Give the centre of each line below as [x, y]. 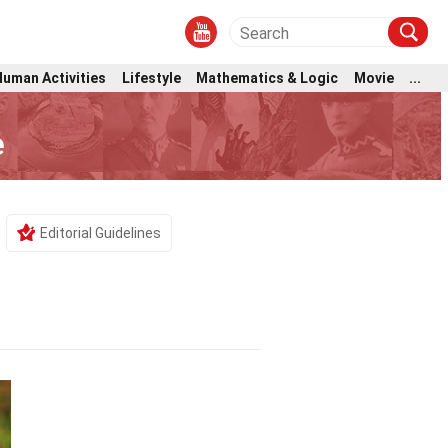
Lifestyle [151, 77]
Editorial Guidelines [100, 233]
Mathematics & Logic [267, 77]
